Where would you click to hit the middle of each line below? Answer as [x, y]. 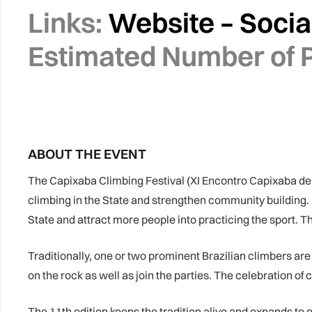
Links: [65, 22]
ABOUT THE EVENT [87, 154]
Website [158, 22]
